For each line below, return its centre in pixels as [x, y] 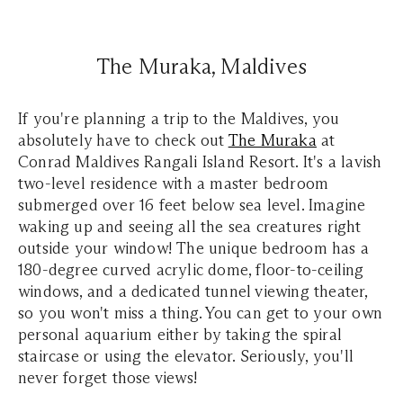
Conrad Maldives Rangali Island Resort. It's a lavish [200, 161]
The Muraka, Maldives [201, 66]
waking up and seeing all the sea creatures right [190, 226]
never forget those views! [108, 377]
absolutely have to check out [123, 140]
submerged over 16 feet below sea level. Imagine [192, 205]
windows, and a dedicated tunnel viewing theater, [193, 291]
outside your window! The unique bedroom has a [194, 248]
